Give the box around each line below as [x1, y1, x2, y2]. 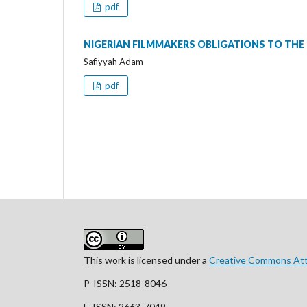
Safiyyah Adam [84, 56, 143, 67]
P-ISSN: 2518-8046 [84, 277, 169, 289]
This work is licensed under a [84, 254, 209, 266]
